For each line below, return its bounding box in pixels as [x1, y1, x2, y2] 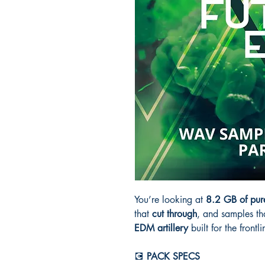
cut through [152, 207, 197, 220]
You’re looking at [134, 193, 206, 206]
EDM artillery [134, 221, 188, 234]
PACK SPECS [147, 250, 200, 263]
